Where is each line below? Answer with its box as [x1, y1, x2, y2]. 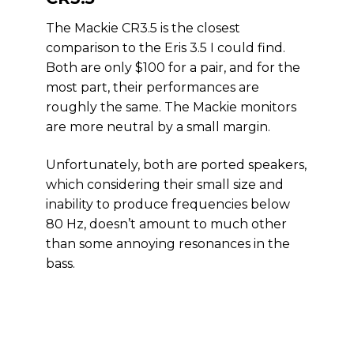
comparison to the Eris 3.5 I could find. [46, 40, 285, 55]
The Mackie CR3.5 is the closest [46, 21, 240, 36]
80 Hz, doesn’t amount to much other [46, 217, 287, 232]
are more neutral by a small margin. [46, 119, 270, 134]
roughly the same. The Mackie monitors [46, 100, 296, 115]
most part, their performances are [46, 80, 259, 95]
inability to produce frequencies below [46, 197, 290, 212]
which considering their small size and [46, 177, 284, 192]
